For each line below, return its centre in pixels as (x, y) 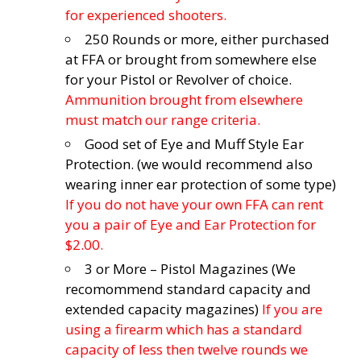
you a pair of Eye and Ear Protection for (191, 224)
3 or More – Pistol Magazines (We (190, 268)
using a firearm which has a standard (184, 329)
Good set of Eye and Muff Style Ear (194, 143)
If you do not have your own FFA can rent (194, 204)
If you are (290, 309)
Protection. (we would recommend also (189, 164)
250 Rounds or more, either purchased (207, 39)
